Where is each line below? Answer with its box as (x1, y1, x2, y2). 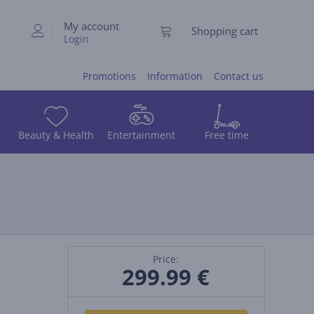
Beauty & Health (18, 128, 94, 142)
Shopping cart (191, 24, 258, 38)
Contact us (214, 69, 264, 83)
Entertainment (107, 128, 176, 142)
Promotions (83, 69, 136, 83)
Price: (153, 252, 179, 266)
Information (147, 69, 203, 83)
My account (64, 19, 119, 33)
